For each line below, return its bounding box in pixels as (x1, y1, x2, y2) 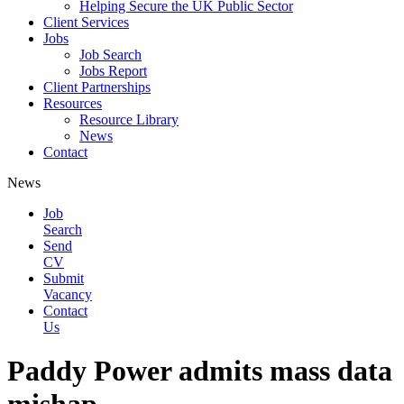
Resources (43, 96, 102, 111)
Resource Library (79, 112, 179, 127)
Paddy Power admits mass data (7, 354, 392, 388)
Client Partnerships (43, 79, 151, 95)
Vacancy (43, 287, 92, 302)
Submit (43, 271, 84, 286)
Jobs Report (79, 63, 147, 78)
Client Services (43, 14, 129, 30)
